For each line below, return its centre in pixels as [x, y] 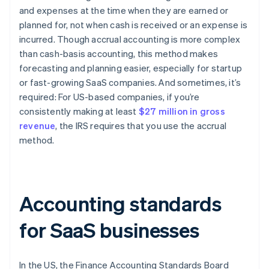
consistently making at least [79, 111]
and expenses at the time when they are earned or [124, 11]
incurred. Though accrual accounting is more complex [130, 39]
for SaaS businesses [110, 230]
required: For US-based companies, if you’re [110, 97]
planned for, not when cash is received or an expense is [134, 25]
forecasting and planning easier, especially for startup [131, 68]
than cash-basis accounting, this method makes [119, 54]
